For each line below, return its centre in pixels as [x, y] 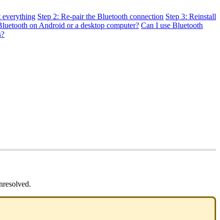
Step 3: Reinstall [191, 16]
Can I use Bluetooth [172, 25]
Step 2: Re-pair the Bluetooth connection [100, 16]
